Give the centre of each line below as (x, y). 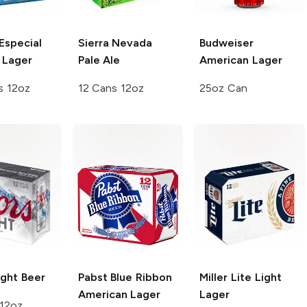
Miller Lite (225, 278)
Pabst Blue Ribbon (125, 278)
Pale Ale (99, 60)
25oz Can (223, 88)
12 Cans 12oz (111, 88)
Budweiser (227, 42)
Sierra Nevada (115, 42)
